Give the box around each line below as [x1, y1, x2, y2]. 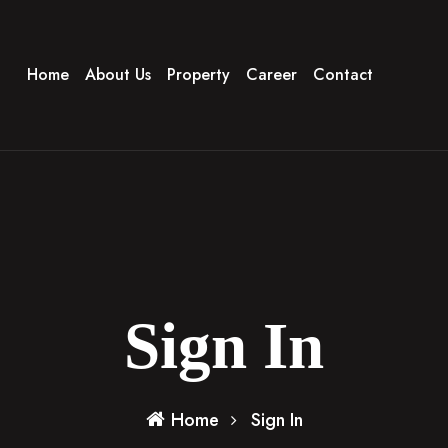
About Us [84, 63, 151, 86]
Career [245, 63, 297, 86]
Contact [312, 63, 373, 86]
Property [166, 63, 230, 86]
